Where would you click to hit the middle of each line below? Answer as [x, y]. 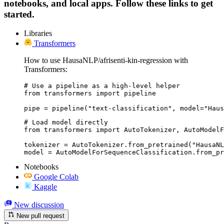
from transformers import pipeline [90, 93]
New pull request [40, 215]
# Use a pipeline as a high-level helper [102, 86]
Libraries [38, 33]
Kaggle [45, 187]
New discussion [38, 205]
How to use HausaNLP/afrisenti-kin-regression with [106, 60]
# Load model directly [66, 122]
